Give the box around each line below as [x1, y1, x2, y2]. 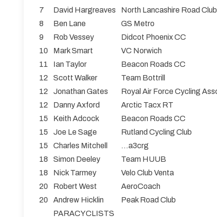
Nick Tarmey [53, 169, 96, 177]
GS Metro [121, 19, 155, 28]
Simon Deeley [53, 155, 100, 164]
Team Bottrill [121, 74, 165, 82]
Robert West [53, 182, 97, 191]
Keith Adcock [53, 114, 99, 123]
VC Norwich [121, 46, 162, 55]
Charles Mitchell [53, 141, 108, 150]
